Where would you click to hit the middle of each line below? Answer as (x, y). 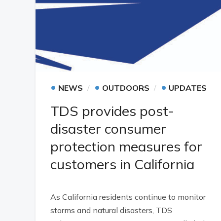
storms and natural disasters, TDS (111, 210)
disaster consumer (108, 129)
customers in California (122, 164)
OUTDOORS (126, 88)
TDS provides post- (112, 111)
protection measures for (126, 146)
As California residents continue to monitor (128, 197)
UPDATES (188, 88)
